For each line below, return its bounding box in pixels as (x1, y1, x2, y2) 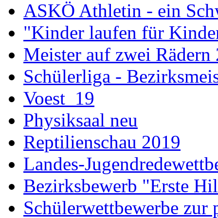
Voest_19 (23, 88, 94, 109)
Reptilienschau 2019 (23, 131, 181, 153)
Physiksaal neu (23, 109, 138, 131)
